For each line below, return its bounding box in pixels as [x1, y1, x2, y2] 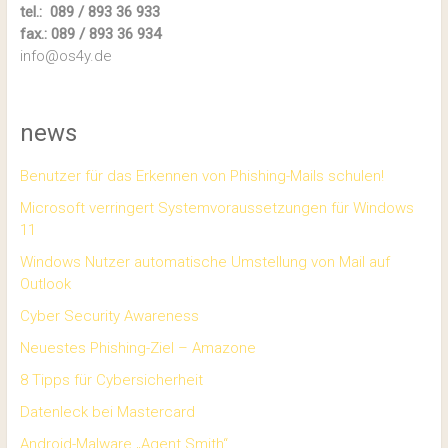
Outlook [19, 274, 71, 293]
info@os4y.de [19, 46, 112, 65]
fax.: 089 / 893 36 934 [19, 24, 161, 43]
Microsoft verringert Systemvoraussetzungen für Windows [19, 198, 414, 217]
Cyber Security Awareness [19, 306, 199, 325]
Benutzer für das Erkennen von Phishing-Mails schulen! [19, 166, 384, 185]
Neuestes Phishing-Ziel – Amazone [19, 338, 256, 357]
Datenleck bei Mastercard [19, 402, 195, 421]
